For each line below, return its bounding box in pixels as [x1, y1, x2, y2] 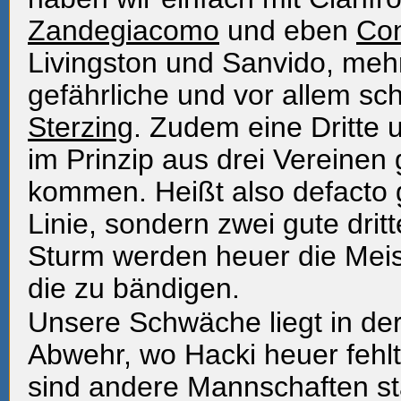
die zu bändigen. [28, 272, 240, 304]
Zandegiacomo [28, 14, 219, 47]
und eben [219, 14, 356, 47]
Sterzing [28, 111, 133, 143]
